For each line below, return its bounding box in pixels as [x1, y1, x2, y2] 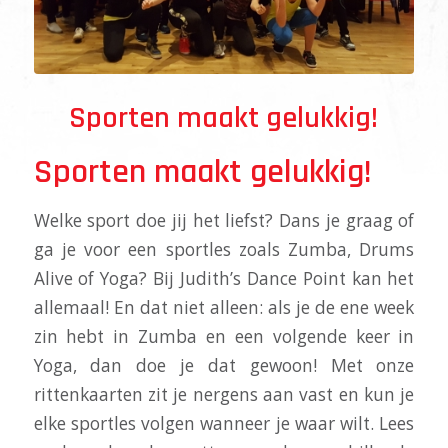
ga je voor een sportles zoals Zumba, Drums [33, 237, 415, 261]
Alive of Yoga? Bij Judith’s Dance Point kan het [33, 266, 415, 290]
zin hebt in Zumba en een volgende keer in [33, 324, 415, 348]
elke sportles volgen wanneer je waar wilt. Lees [33, 411, 415, 435]
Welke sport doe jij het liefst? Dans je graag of [33, 208, 415, 232]
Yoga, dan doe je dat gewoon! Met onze [33, 353, 415, 377]
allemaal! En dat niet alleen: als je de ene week [33, 295, 415, 319]
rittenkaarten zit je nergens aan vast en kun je [33, 382, 415, 406]
